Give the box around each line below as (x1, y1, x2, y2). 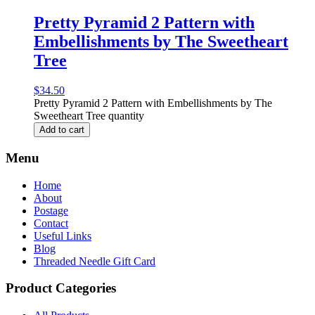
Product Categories (6, 281, 116, 296)
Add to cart (39, 124, 84, 136)
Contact (34, 217, 68, 229)
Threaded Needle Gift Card (34, 255, 155, 267)
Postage (34, 204, 68, 217)
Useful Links (34, 229, 91, 242)
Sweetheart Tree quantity (34, 110, 144, 122)
